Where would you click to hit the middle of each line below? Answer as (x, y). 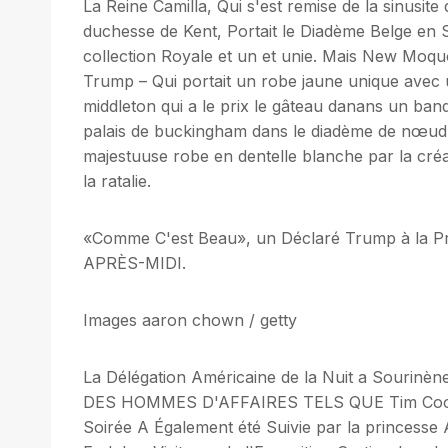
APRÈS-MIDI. (134, 262)
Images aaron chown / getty (190, 319)
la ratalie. (117, 180)
